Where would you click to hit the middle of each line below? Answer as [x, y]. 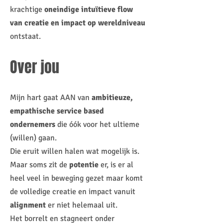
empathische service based [57, 111]
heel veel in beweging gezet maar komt [76, 178]
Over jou [36, 67]
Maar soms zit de [40, 165]
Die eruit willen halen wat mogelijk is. [76, 151]
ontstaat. [26, 36]
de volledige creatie [44, 192]
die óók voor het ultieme [97, 124]
